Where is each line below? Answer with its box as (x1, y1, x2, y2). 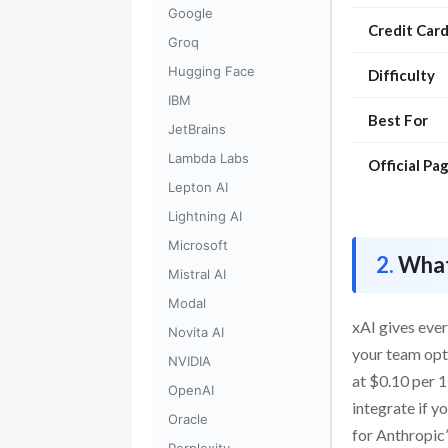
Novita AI (168, 324, 224, 340)
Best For (368, 111, 428, 130)
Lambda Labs (168, 150, 249, 166)
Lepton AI (168, 179, 228, 195)
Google (168, 5, 213, 21)
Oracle (168, 411, 208, 427)
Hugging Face (168, 63, 255, 79)
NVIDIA (168, 353, 211, 369)
